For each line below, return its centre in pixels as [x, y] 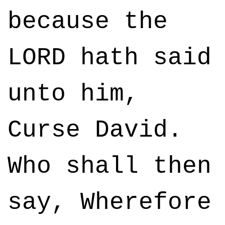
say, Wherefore [109, 202]
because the [88, 22]
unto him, [73, 94]
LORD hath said [109, 58]
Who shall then [109, 166]
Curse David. [95, 130]
